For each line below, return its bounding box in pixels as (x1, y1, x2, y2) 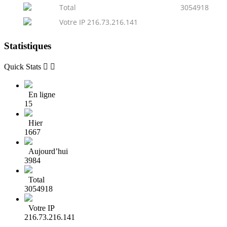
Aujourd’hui (24, 147, 68, 156)
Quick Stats (4, 62, 41, 71)
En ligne (24, 90, 55, 99)
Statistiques (4, 40, 51, 51)
